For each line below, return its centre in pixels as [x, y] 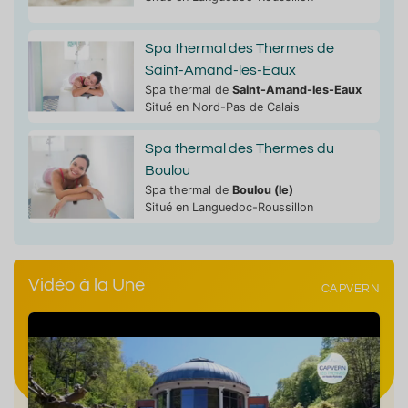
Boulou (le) [262, 190]
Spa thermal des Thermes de [239, 49]
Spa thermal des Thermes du [239, 149]
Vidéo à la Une [87, 286]
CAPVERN [350, 289]
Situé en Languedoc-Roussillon [229, 208]
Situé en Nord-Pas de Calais [222, 107]
